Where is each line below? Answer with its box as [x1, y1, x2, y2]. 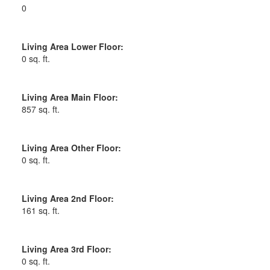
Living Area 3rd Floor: [21, 242, 111, 255]
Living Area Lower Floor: [21, 40, 124, 52]
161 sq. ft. [21, 204, 60, 216]
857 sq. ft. [21, 102, 60, 115]
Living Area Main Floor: [21, 90, 118, 103]
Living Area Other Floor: [21, 141, 121, 154]
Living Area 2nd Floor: [21, 192, 114, 204]
